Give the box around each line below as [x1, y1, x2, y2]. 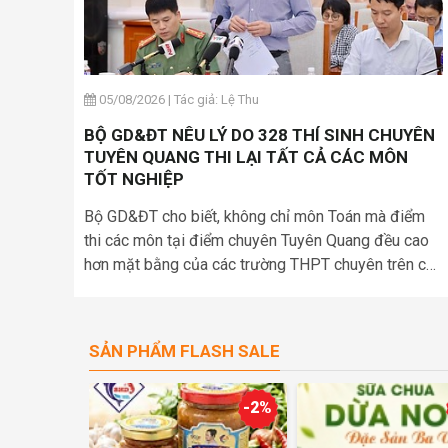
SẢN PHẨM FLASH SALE [88, 340, 280, 361]
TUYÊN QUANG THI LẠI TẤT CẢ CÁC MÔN [83, 146, 408, 167]
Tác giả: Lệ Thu [173, 91, 259, 107]
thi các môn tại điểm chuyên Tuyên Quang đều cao [83, 230, 429, 250]
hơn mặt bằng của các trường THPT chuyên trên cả [83, 254, 435, 274]
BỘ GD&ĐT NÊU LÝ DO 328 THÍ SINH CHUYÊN [83, 124, 435, 145]
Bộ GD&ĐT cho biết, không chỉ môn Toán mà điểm [83, 206, 425, 226]
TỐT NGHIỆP [83, 168, 184, 189]
